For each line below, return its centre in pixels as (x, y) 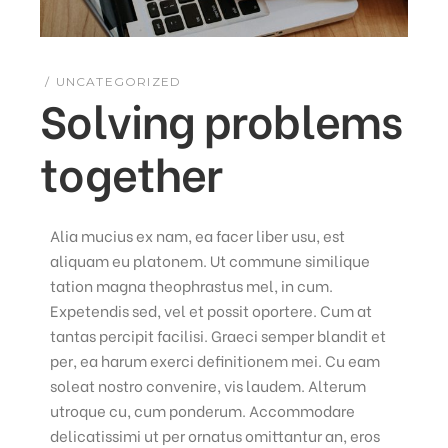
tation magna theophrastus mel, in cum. (192, 285)
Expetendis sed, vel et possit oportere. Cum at (211, 310)
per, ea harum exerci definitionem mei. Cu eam (215, 360)
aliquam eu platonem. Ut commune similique (210, 260)
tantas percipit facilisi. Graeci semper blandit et (218, 335)
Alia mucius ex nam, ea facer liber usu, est (198, 235)
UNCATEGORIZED (118, 82)
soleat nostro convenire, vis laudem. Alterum (208, 385)
